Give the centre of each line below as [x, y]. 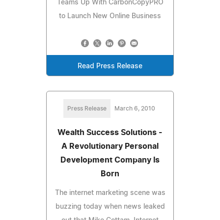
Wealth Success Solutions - [110, 132]
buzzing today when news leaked [110, 206]
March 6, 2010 [135, 108]
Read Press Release [110, 66]
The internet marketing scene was [110, 193]
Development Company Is [110, 160]
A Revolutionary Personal [110, 146]
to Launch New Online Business [110, 16]
